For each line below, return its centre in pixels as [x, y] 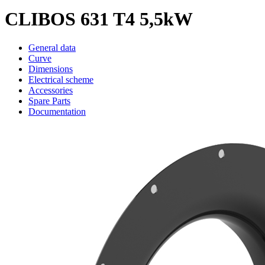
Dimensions [51, 69]
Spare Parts [49, 101]
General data [52, 48]
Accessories [51, 91]
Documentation [57, 112]
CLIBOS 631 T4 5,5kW [99, 19]
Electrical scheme [61, 80]
